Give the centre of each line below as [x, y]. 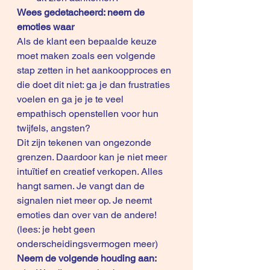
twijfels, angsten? [54, 128]
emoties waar [46, 27]
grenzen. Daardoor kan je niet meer [93, 157]
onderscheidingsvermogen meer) [89, 244]
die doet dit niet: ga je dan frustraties [95, 85]
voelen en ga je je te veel [71, 99]
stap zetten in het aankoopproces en [95, 70]
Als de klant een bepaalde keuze [88, 41]
